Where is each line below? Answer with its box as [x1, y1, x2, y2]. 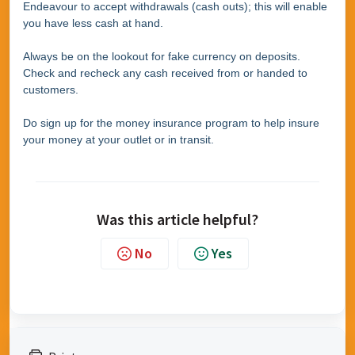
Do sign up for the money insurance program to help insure [23, 116, 319, 129]
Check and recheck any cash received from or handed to [23, 67, 307, 79]
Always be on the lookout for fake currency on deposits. [23, 50, 300, 63]
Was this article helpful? [97, 209, 258, 229]
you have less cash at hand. [23, 17, 163, 29]
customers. [23, 83, 78, 96]
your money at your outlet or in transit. [23, 133, 214, 146]
